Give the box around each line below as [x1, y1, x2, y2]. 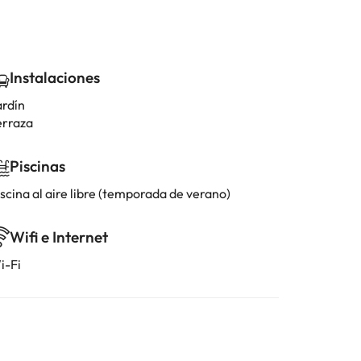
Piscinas [10, 156, 65, 176]
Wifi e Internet [10, 227, 108, 247]
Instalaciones [10, 68, 100, 87]
